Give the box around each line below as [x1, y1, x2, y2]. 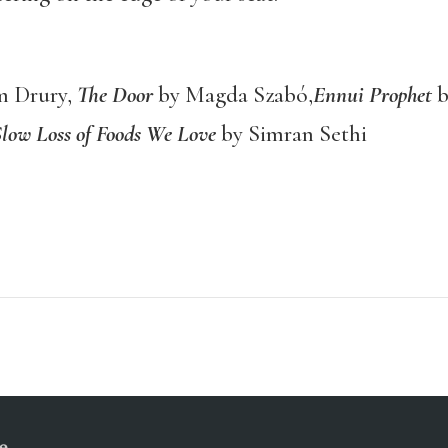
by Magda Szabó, [152, 80, 313, 109]
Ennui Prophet [312, 80, 432, 109]
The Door [76, 80, 153, 109]
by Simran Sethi [215, 119, 367, 148]
